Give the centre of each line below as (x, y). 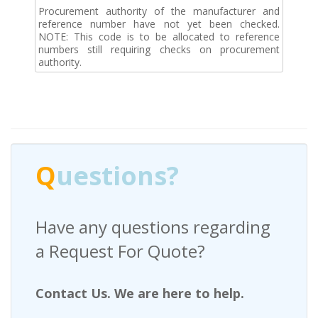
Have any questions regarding (153, 226)
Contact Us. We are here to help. (140, 293)
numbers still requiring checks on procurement (159, 49)
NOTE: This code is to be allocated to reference (159, 36)
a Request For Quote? (120, 251)
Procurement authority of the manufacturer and (159, 11)
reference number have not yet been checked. (159, 23)
